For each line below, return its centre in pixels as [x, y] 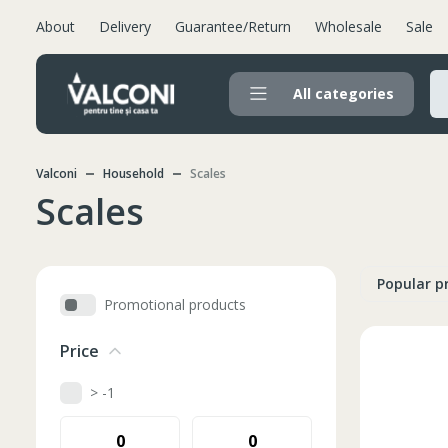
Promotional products [175, 304]
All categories [343, 93]
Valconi [56, 173]
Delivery [125, 26]
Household [133, 173]
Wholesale [348, 26]
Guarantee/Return [233, 26]
